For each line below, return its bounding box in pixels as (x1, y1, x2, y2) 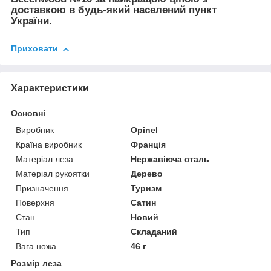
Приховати (11, 44, 58, 54)
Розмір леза (11, 258, 62, 268)
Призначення (16, 183, 68, 193)
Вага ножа (16, 241, 56, 251)
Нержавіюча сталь (131, 154, 210, 164)
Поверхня (16, 197, 54, 207)
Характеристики (11, 82, 89, 93)
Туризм (131, 183, 162, 193)
